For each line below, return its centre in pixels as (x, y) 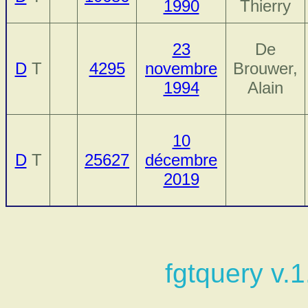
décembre (181, 159)
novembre (181, 68)
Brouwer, (265, 68)
